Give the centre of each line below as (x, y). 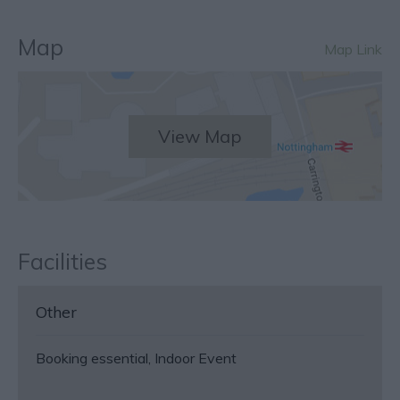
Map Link (353, 50)
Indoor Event (196, 358)
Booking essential (92, 358)
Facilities (62, 262)
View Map (200, 136)
